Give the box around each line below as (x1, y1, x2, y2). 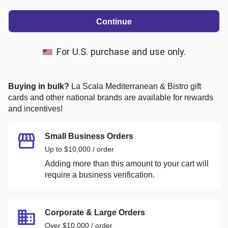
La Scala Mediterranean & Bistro (71, 81, 188, 91)
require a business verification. (45, 170, 155, 179)
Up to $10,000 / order (45, 145, 114, 153)
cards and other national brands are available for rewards (8, 93, 213, 102)
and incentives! (8, 104, 63, 113)
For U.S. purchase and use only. (56, 46, 186, 57)
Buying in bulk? (8, 81, 69, 91)
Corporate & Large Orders (45, 208, 145, 217)
